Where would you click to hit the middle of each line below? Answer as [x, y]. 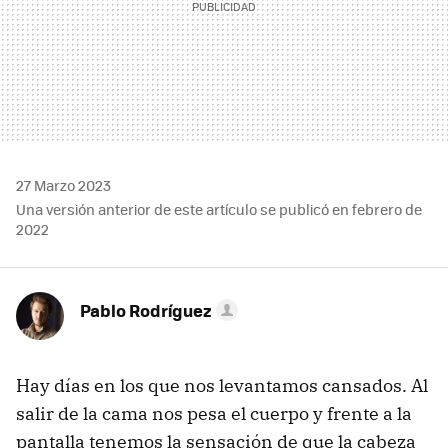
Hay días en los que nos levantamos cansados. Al [222, 385]
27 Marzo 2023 [63, 184]
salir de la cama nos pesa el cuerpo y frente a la [214, 413]
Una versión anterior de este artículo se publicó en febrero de [219, 208]
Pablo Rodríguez [146, 309]
